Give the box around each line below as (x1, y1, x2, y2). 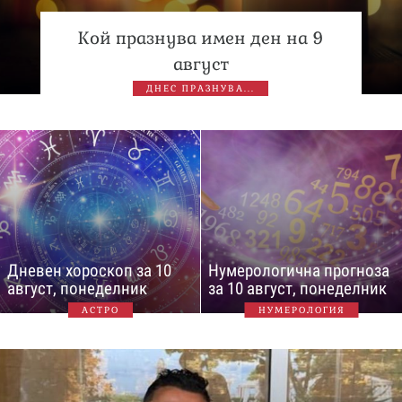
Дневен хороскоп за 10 (7, 259, 171, 281)
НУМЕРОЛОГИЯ (258, 303, 345, 316)
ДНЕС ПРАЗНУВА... (146, 82, 256, 94)
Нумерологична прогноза (208, 259, 389, 281)
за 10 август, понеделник (208, 277, 387, 299)
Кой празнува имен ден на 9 (78, 26, 324, 49)
